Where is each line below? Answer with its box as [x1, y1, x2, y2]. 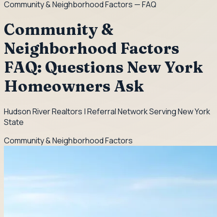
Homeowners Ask [4, 77, 144, 96]
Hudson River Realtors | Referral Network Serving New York [4, 106, 210, 117]
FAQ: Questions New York [4, 58, 203, 77]
